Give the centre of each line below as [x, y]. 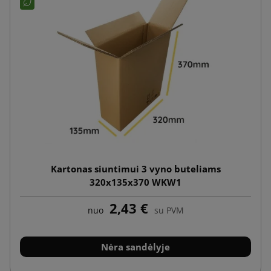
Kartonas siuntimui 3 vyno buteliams [135, 168]
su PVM [169, 210]
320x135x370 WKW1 [135, 182]
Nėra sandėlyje [135, 247]
